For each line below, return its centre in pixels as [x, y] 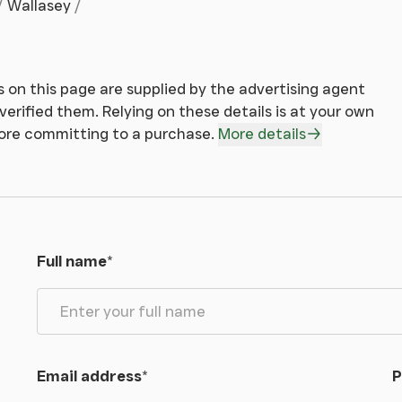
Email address [89, 376]
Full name [71, 261]
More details [262, 133]
